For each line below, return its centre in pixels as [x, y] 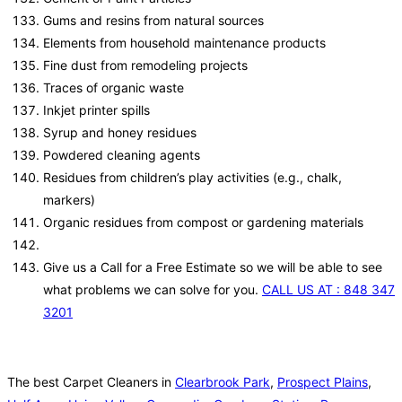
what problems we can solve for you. [153, 290]
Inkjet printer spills [96, 110]
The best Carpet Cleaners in [91, 382]
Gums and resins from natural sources [153, 21]
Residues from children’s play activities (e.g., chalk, [192, 178]
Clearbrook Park [223, 382]
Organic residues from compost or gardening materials [203, 223]
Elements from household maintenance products [184, 43]
